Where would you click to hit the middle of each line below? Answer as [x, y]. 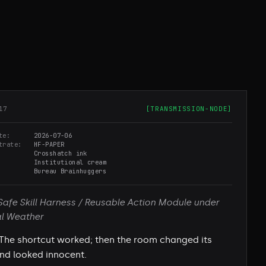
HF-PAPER [49, 145]
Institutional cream [70, 162]
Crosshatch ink [61, 153]
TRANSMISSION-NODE [189, 109]
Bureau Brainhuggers [70, 171]
